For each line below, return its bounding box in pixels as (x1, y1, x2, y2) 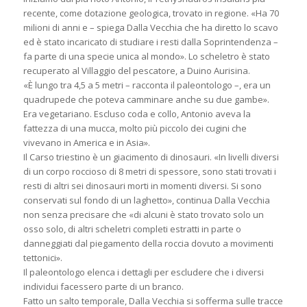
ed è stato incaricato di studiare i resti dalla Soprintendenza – (23, 35, 278, 48)
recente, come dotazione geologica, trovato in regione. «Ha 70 (23, 6, 279, 19)
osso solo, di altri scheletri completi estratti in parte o (23, 222, 241, 235)
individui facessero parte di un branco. (23, 280, 184, 293)
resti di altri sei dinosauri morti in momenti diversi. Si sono (23, 179, 262, 192)
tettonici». (23, 251, 62, 264)
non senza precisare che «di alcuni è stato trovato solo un (23, 208, 264, 221)
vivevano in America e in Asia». (23, 136, 150, 149)
